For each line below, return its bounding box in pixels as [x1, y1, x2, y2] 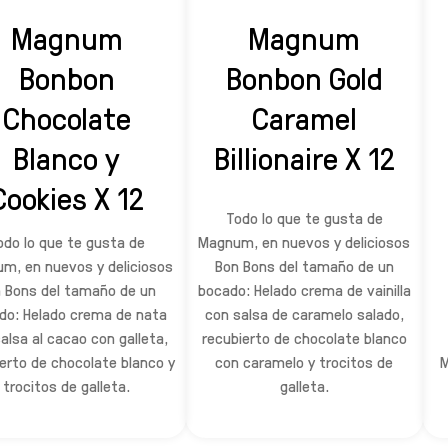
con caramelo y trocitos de [215, 351, 394, 373]
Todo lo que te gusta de [225, 207, 383, 229]
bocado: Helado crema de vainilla [197, 279, 411, 301]
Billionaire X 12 [213, 136, 395, 179]
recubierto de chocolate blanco [201, 327, 407, 349]
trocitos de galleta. [3, 375, 131, 397]
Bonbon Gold [225, 56, 383, 99]
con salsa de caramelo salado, [204, 303, 404, 325]
